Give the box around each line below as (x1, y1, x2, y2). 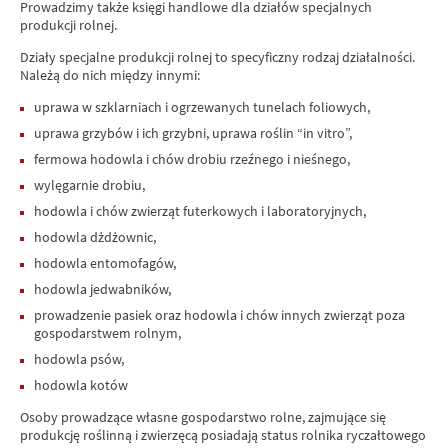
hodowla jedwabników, (34, 280, 171, 299)
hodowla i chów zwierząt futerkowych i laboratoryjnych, (34, 202, 366, 221)
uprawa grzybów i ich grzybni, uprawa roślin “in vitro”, (34, 124, 352, 143)
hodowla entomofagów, (34, 254, 176, 273)
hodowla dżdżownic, (34, 228, 156, 247)
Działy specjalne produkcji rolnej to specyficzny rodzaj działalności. (20, 48, 415, 67)
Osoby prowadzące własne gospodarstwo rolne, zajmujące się (20, 408, 386, 427)
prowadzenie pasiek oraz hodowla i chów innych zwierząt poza (34, 306, 405, 325)
